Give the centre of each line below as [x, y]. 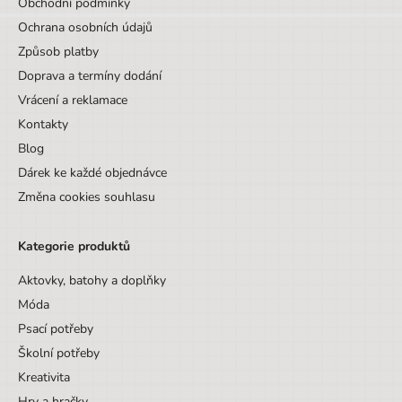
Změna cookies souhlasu [87, 197]
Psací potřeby [56, 329]
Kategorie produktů [74, 246]
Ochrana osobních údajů [85, 28]
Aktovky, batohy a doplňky [92, 281]
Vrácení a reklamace [73, 100]
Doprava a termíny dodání [90, 76]
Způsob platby [58, 52]
